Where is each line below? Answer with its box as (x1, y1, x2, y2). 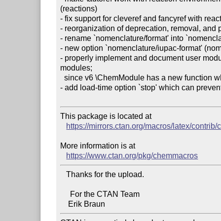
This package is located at (60, 111, 152, 120)
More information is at (60, 141, 136, 150)
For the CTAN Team (60, 189, 71, 198)
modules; (60, 63, 93, 72)
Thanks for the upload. (60, 170, 67, 179)
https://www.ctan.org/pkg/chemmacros (66, 151, 198, 160)
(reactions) (60, 4, 98, 13)
